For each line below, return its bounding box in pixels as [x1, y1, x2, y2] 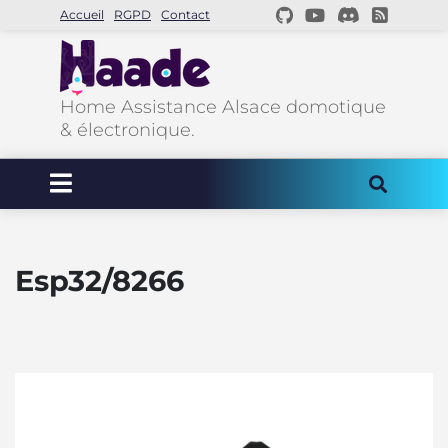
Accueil [60, 7, 104, 22]
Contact [161, 7, 210, 22]
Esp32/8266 [15, 263, 184, 298]
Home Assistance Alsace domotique [60, 96, 386, 118]
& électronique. [60, 119, 195, 141]
